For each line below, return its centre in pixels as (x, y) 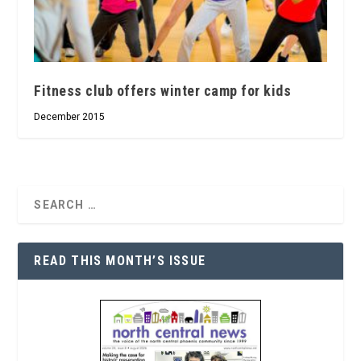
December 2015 (70, 117)
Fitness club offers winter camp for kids (163, 91)
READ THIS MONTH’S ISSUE (120, 261)
